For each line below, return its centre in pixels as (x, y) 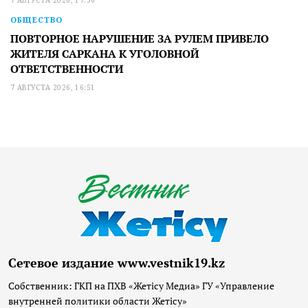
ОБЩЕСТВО (36, 19)
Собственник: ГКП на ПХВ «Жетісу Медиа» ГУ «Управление (141, 285)
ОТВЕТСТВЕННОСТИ (67, 68)
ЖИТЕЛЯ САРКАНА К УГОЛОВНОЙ (104, 53)
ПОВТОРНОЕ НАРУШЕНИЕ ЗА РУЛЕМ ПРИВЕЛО (140, 38)
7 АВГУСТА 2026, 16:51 (53, 87)
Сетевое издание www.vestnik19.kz (117, 263)
